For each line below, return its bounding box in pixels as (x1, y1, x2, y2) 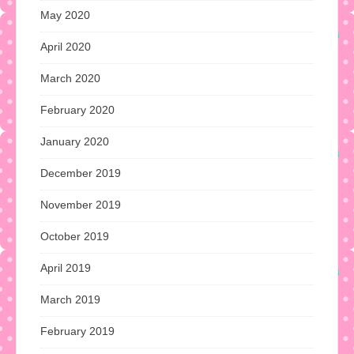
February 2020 (40, 103, 115, 116)
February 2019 (40, 324, 115, 337)
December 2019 (40, 166, 121, 179)
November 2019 (40, 198, 121, 211)
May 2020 (40, 8, 90, 21)
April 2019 (40, 261, 91, 274)
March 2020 (40, 71, 100, 85)
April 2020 (40, 40, 91, 53)
